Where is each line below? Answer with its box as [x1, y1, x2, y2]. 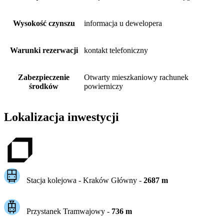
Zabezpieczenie [18, 72, 69, 81]
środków [29, 81, 58, 90]
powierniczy [84, 81, 123, 90]
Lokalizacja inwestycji [4, 110, 119, 123]
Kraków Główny [82, 175, 137, 184]
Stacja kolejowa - [26, 175, 83, 184]
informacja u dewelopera [84, 18, 162, 27]
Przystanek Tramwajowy [26, 207, 105, 216]
